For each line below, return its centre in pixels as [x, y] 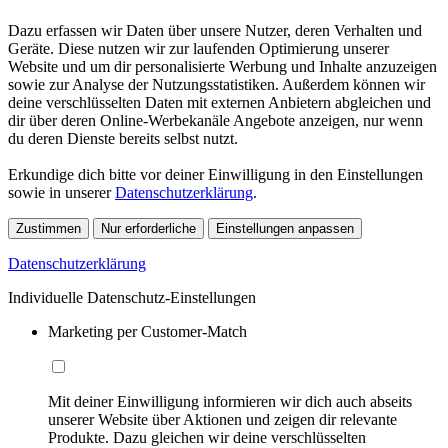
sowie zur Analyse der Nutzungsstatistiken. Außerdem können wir [216, 85]
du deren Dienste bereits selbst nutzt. [123, 139]
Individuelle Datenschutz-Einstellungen [132, 298]
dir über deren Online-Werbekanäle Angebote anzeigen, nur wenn [215, 121]
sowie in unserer [61, 193]
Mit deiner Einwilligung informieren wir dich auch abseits [230, 402]
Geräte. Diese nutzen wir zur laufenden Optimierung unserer [198, 49]
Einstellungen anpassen [285, 229]
